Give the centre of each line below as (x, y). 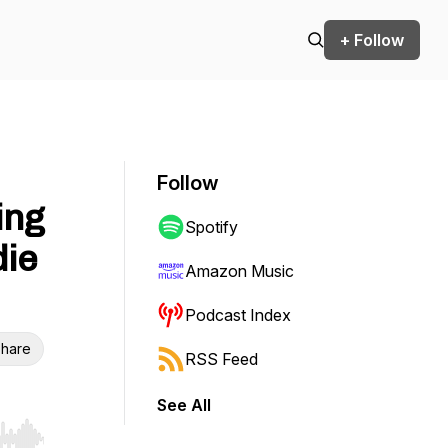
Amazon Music (239, 271)
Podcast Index (238, 315)
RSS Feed (221, 359)
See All (184, 405)
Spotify (211, 227)
